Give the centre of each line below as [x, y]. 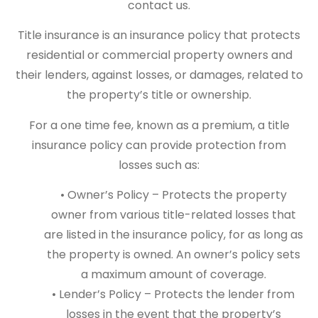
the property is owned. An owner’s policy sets [173, 254]
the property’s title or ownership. [159, 95]
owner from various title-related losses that [173, 214]
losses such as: [159, 165]
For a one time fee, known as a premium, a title [159, 125]
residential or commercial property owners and [159, 55]
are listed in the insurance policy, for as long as [173, 234]
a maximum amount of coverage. [173, 274]
